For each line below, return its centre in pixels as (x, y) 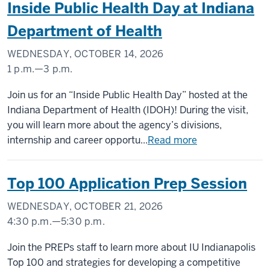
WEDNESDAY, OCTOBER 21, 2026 (85, 206)
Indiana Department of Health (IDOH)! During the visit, (128, 110)
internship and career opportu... (77, 140)
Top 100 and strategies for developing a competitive (124, 262)
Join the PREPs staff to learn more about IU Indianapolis (131, 247)
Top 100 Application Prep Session (127, 184)
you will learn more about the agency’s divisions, (115, 125)
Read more (172, 140)
